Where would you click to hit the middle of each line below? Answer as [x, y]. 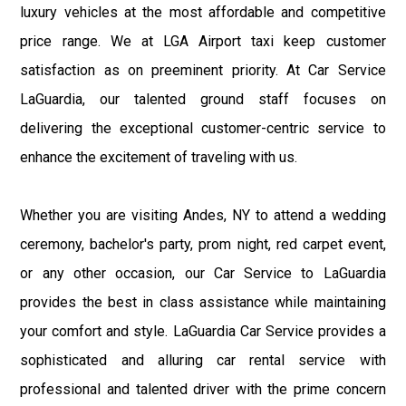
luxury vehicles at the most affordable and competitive [203, 12]
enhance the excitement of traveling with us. [159, 157]
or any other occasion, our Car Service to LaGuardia [203, 273]
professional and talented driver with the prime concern [203, 389]
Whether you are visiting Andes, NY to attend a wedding [203, 215]
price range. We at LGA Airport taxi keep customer [203, 41]
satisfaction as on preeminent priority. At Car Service [203, 70]
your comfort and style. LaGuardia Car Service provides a [203, 331]
